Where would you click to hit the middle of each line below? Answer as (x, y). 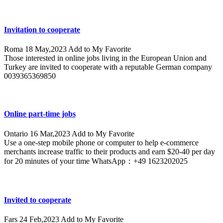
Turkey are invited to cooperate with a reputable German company (108, 67)
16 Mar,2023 (51, 133)
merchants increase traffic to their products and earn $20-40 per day (110, 151)
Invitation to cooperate (42, 30)
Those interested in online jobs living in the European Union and (105, 58)
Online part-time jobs (40, 114)
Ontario (17, 133)
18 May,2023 (47, 49)
